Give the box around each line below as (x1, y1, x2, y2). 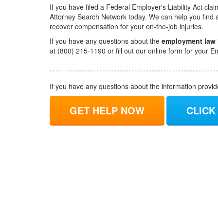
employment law (162, 36, 216, 46)
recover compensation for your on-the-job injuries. (50, 21, 203, 31)
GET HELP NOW (70, 103, 145, 117)
